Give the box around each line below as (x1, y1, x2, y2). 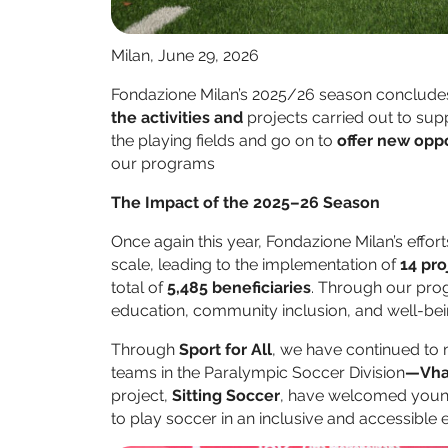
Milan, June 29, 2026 (111, 46, 259, 66)
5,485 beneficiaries (167, 278, 311, 298)
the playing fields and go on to (111, 131, 337, 151)
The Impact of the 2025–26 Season (111, 193, 380, 213)
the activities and (111, 108, 247, 128)
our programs (111, 154, 215, 174)
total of (111, 278, 167, 298)
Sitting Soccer (172, 386, 280, 406)
